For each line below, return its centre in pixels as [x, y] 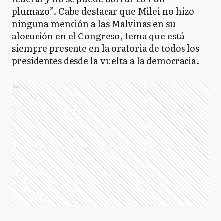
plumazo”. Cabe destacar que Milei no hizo [103, 11]
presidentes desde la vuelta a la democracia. [106, 60]
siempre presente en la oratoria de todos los [106, 48]
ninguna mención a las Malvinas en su [94, 23]
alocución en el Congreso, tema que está [98, 36]
